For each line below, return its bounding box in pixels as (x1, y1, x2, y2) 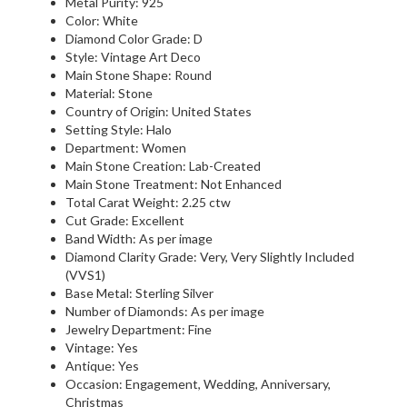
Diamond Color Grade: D (65, 30, 203, 46)
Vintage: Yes (65, 339, 138, 355)
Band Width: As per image (65, 230, 213, 246)
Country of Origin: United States (65, 103, 252, 119)
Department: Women (65, 139, 186, 155)
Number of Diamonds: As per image (65, 303, 264, 319)
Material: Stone (65, 84, 153, 101)
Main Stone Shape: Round (65, 66, 212, 83)
